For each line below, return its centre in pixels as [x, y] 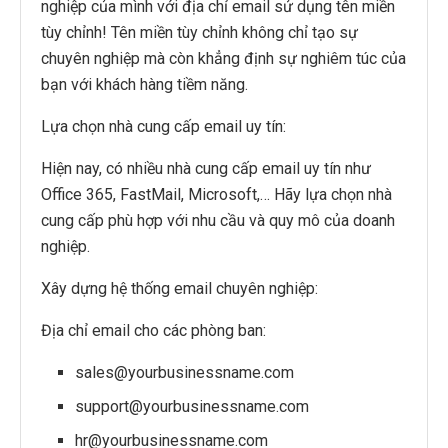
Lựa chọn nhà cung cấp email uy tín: [163, 126]
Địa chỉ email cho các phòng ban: [153, 330]
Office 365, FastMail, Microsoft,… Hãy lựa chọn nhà [216, 194]
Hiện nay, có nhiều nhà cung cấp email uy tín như [206, 168]
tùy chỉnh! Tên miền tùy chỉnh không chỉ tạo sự [199, 32]
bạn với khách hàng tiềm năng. [144, 84]
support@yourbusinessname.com [192, 406]
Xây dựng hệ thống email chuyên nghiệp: [179, 288]
